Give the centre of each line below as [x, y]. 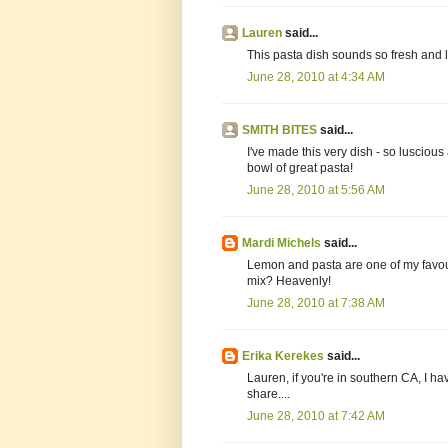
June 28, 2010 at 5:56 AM [316, 190]
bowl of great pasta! [300, 168]
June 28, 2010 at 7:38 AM [316, 303]
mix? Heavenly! [289, 281]
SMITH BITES [279, 130]
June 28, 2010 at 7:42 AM [316, 416]
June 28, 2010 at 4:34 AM [316, 77]
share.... [268, 394]
